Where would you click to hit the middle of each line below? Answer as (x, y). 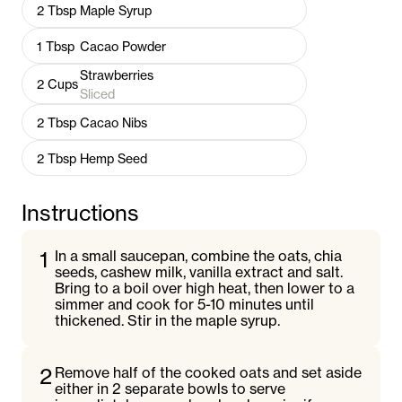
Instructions (80, 213)
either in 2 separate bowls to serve (170, 389)
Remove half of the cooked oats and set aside (209, 372)
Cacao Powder (123, 46)
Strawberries (117, 74)
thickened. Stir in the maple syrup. (168, 320)
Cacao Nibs (114, 122)
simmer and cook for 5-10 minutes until (185, 304)
